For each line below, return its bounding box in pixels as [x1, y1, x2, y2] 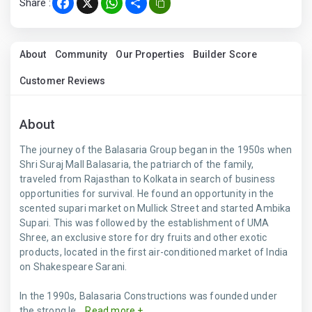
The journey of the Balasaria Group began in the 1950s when [19, 144, 292, 155]
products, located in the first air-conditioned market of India [19, 247, 288, 258]
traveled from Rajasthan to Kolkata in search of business [19, 173, 276, 185]
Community [54, 49, 108, 60]
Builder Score [192, 49, 258, 60]
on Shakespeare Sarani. [19, 261, 127, 272]
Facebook [63, 1, 111, 15]
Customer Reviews [19, 75, 106, 86]
